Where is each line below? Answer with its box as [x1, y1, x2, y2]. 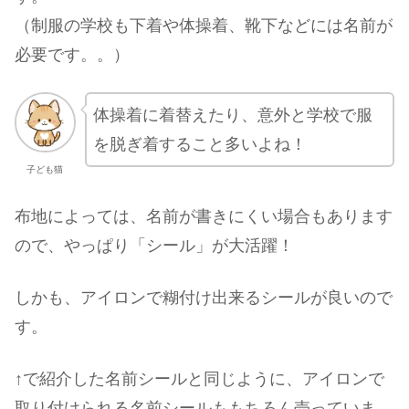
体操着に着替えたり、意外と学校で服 [92, 105, 372, 124]
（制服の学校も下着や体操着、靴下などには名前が [15, 16, 393, 35]
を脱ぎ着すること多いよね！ [92, 134, 307, 153]
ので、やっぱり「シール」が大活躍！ [15, 236, 294, 255]
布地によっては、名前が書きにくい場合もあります [15, 206, 393, 225]
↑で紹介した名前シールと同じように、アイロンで [15, 369, 384, 388]
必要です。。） [15, 45, 130, 64]
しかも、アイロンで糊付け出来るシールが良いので [15, 288, 393, 307]
